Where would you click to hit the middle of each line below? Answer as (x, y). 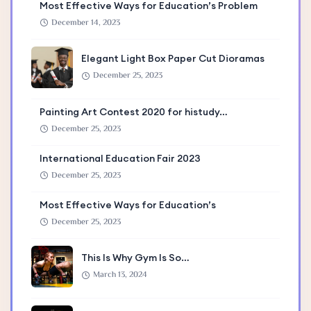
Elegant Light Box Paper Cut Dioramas (173, 59)
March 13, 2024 (120, 276)
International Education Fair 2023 (120, 158)
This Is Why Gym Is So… (135, 258)
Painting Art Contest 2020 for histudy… (133, 111)
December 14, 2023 (86, 23)
